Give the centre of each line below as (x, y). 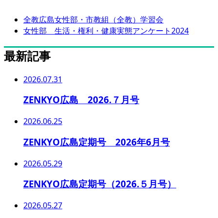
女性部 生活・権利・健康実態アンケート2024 (106, 30)
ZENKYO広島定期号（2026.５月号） (100, 184)
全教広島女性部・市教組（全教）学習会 (93, 19)
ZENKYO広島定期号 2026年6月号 (97, 142)
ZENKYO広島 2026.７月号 (81, 100)
